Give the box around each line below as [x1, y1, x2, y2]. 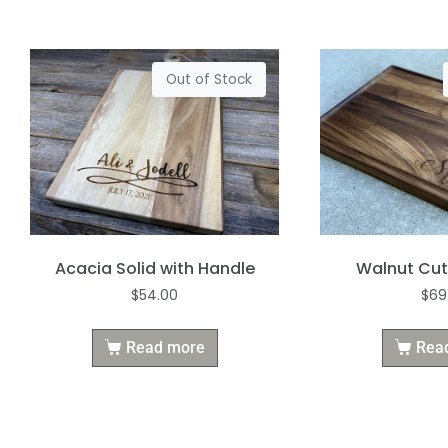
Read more [125, 338, 205, 358]
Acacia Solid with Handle [54, 257, 255, 281]
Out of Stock [166, 69, 253, 89]
